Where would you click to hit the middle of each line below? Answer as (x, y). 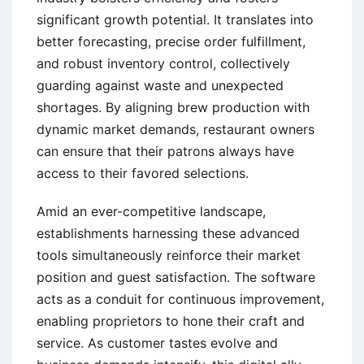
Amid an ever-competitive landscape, (151, 211)
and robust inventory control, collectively (163, 63)
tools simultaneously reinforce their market (169, 255)
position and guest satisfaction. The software (176, 277)
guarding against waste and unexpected (160, 85)
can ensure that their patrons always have (165, 151)
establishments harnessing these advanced (168, 233)
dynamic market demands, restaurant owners (175, 129)
